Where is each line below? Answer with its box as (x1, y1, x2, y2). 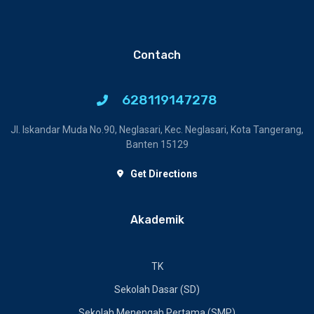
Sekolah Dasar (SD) (114, 283, 200, 295)
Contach (133, 48, 181, 62)
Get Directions (130, 168, 198, 179)
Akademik (130, 212, 184, 226)
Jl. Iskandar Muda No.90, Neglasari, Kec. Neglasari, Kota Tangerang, (11, 124, 303, 135)
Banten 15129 (125, 139, 189, 150)
